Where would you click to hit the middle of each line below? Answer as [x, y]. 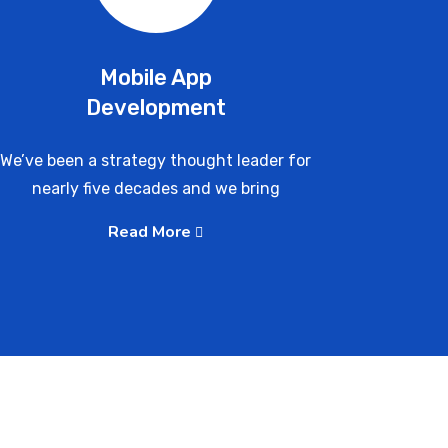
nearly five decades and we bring [155, 188]
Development [155, 107]
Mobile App [155, 77]
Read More [152, 232]
